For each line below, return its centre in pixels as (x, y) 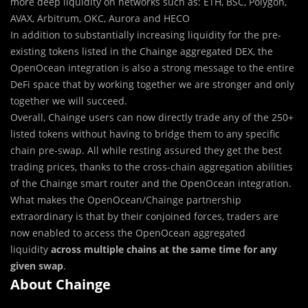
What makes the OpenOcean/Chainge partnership (126, 199)
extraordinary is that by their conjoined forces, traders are (144, 216)
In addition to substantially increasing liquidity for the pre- (146, 34)
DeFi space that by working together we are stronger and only (152, 84)
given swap (37, 265)
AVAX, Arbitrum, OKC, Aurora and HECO (100, 18)
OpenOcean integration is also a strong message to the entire (152, 67)
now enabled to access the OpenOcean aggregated (128, 232)
